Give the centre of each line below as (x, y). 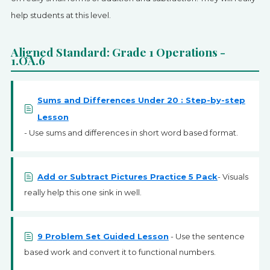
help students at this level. (61, 15)
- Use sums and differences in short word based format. (131, 133)
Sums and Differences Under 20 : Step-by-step (141, 100)
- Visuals (233, 177)
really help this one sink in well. (83, 192)
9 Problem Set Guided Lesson (103, 236)
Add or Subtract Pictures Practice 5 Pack (127, 177)
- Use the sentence (206, 236)
